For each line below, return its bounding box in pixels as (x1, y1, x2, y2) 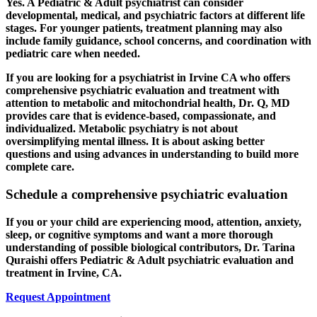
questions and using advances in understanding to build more (6, 148, 299, 161)
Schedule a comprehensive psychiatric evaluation (6, 187, 288, 202)
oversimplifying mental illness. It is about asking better (6, 135, 265, 148)
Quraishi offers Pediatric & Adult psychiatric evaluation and (6, 253, 294, 266)
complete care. (6, 161, 74, 173)
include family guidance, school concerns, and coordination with (6, 35, 311, 47)
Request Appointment (6, 290, 110, 303)
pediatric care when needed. (6, 47, 140, 60)
